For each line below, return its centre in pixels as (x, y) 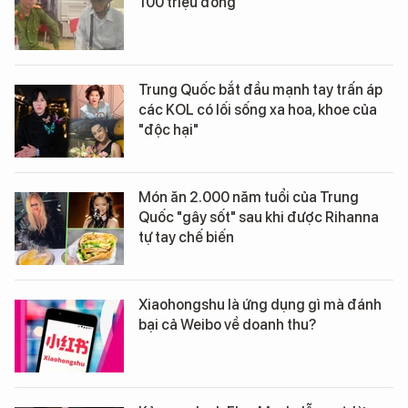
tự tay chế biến (186, 238)
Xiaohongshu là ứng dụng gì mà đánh (260, 305)
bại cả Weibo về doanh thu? (227, 325)
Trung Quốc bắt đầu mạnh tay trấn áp (260, 90)
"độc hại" (168, 130)
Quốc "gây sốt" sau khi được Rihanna (259, 218)
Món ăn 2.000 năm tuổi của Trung (249, 198)
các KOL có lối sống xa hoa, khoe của (258, 110)
